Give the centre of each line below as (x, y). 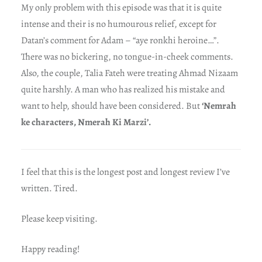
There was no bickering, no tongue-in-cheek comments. (127, 56)
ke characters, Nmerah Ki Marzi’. (86, 122)
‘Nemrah (219, 106)
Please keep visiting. (59, 218)
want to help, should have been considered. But (111, 106)
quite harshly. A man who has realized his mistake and (123, 89)
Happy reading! (50, 249)
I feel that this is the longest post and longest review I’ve (125, 172)
